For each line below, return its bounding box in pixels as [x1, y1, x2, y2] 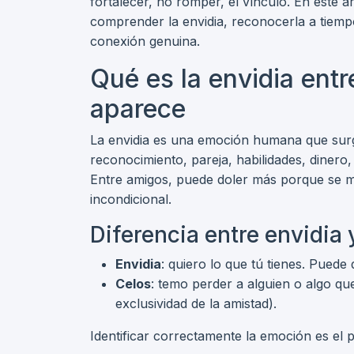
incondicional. [90, 191, 171, 207]
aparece [90, 93, 186, 124]
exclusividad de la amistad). [115, 296, 277, 311]
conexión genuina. [90, 33, 200, 49]
